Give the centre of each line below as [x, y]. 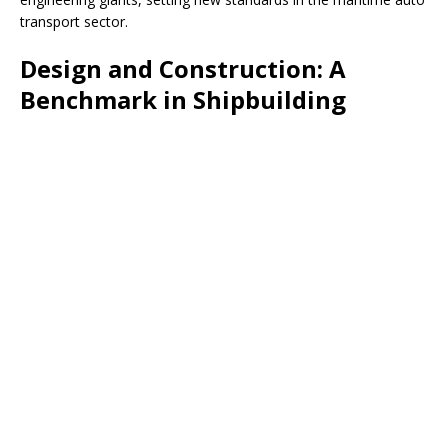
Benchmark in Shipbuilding [183, 100]
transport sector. [74, 22]
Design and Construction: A [183, 69]
